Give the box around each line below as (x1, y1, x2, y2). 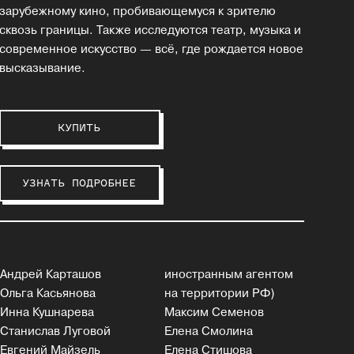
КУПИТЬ (58, 121, 100, 134)
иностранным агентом (164, 266, 294, 284)
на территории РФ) (164, 285, 275, 303)
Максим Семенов (164, 304, 265, 322)
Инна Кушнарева (32, 304, 94, 322)
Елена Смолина (164, 323, 254, 341)
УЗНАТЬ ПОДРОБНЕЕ (22, 177, 136, 190)
